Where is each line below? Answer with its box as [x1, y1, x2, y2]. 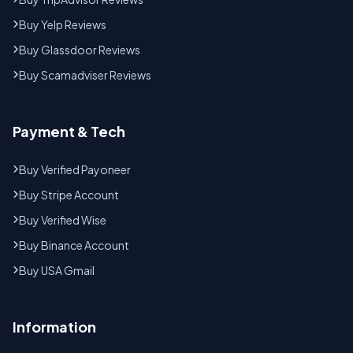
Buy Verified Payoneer [19, 162, 131, 176]
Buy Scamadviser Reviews [19, 68, 151, 82]
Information [13, 318, 96, 336]
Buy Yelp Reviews [19, 17, 106, 32]
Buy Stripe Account [19, 188, 119, 202]
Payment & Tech [13, 122, 125, 140]
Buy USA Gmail [19, 263, 95, 277]
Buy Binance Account [19, 238, 129, 252]
